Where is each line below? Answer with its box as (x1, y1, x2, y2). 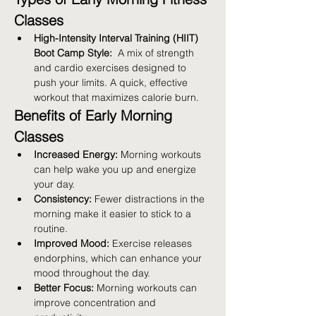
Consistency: (34, 192, 92, 205)
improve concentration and (34, 296, 159, 309)
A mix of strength (112, 46, 197, 59)
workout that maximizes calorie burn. (34, 90, 199, 104)
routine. (34, 221, 68, 235)
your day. (34, 177, 75, 190)
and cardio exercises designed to (34, 61, 189, 74)
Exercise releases (109, 236, 195, 250)
